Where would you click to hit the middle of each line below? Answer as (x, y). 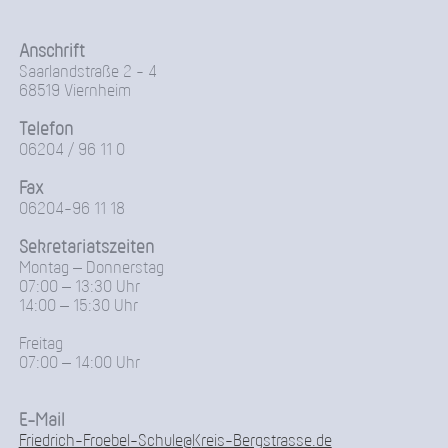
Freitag (40, 345)
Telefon (45, 130)
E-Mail (41, 421)
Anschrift (51, 52)
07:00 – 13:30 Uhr (79, 288)
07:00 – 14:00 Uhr (79, 364)
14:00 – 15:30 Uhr (78, 307)
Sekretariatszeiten (86, 248)
